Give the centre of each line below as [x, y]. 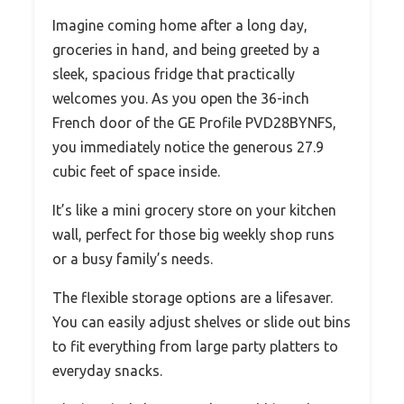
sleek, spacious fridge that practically [174, 73]
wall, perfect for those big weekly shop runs [193, 234]
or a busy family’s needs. [133, 258]
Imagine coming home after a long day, [180, 25]
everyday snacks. [107, 370]
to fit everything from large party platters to [195, 346]
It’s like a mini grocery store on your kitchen [194, 210]
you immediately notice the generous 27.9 [188, 147]
